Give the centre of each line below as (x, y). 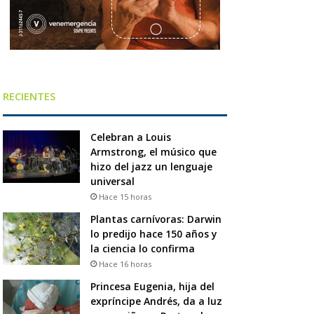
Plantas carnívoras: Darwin (156, 219)
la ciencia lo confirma (142, 248)
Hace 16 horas (125, 264)
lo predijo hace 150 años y (153, 233)
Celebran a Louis (130, 137)
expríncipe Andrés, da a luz (156, 301)
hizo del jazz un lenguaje (151, 166)
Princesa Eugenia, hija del (152, 286)
